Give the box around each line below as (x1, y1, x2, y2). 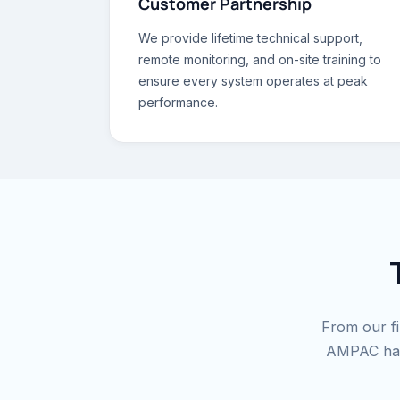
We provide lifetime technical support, (138, 30, 362, 46)
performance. (138, 95, 218, 110)
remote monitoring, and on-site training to (138, 52, 381, 67)
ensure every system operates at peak (138, 73, 368, 88)
